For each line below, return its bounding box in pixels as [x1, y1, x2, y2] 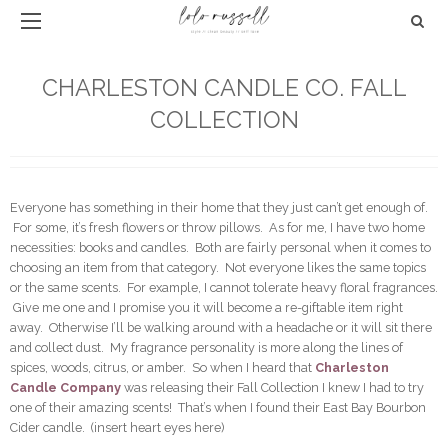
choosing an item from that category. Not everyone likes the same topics [10, 260, 426, 275]
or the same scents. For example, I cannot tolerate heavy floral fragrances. [10, 280, 438, 295]
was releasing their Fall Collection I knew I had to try [121, 380, 424, 395]
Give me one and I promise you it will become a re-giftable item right [10, 300, 403, 315]
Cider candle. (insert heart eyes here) [10, 420, 224, 435]
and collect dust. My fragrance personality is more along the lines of [10, 340, 403, 355]
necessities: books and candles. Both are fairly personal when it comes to [10, 240, 431, 255]
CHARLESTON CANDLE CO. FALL [41, 74, 407, 101]
